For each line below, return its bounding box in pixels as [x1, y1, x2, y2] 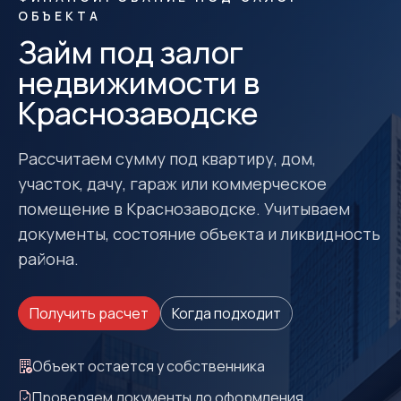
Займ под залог [18, 31, 243, 73]
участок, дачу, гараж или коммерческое [18, 173, 327, 194]
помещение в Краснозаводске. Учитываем [18, 198, 350, 219]
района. [18, 248, 79, 269]
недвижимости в [18, 62, 260, 103]
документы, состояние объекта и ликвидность [18, 223, 380, 244]
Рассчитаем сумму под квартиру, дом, [18, 148, 316, 169]
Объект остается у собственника [32, 356, 265, 376]
